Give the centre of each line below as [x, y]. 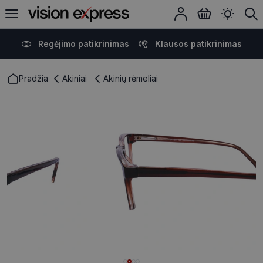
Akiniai [75, 78]
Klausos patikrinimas [198, 44]
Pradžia [33, 78]
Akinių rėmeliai [131, 78]
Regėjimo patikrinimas [83, 44]
